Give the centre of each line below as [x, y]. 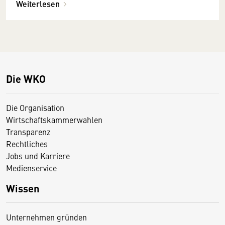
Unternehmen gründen [46, 217]
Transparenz [28, 132]
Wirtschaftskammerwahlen [54, 120]
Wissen [23, 188]
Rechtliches [27, 144]
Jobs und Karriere [38, 156]
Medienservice [31, 168]
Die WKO [26, 79]
